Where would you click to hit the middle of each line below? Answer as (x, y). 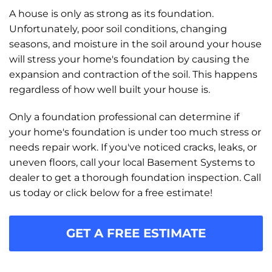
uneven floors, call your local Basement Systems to (132, 163)
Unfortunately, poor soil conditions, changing (118, 29)
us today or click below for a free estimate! (111, 193)
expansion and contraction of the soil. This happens (133, 75)
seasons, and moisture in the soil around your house (135, 44)
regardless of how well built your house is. (110, 90)
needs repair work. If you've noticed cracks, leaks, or (133, 148)
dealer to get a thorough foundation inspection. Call (135, 178)
